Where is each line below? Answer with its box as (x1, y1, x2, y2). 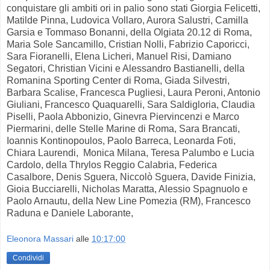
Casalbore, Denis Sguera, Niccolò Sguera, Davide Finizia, (7, 171, 256, 182)
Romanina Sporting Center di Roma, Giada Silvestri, (7, 75, 230, 86)
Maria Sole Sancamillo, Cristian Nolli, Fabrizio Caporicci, (7, 39, 250, 49)
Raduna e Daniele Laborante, (7, 207, 133, 218)
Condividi (13, 254, 44, 263)
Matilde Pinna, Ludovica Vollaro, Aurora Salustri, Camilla (7, 14, 248, 25)
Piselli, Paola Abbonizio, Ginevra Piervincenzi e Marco (7, 111, 239, 122)
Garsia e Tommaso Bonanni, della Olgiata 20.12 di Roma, (7, 27, 252, 37)
